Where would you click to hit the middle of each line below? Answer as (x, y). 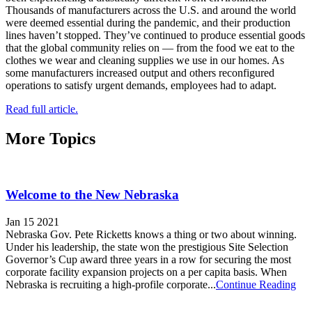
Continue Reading (256, 285)
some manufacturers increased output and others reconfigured (140, 72)
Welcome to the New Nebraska (92, 195)
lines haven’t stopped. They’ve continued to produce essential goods (155, 35)
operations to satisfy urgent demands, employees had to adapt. (141, 85)
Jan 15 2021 (32, 222)
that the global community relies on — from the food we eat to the (150, 47)
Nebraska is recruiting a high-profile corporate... (111, 285)
